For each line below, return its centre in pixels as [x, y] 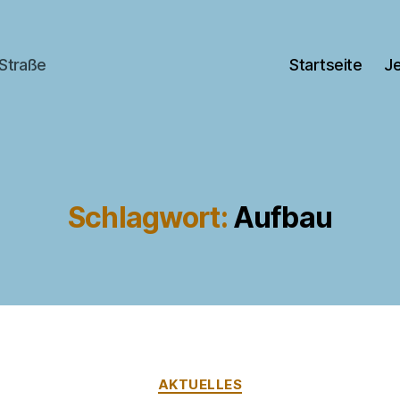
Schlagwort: [148, 217]
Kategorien [239, 376]
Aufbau [282, 217]
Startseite [326, 65]
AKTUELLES [200, 384]
